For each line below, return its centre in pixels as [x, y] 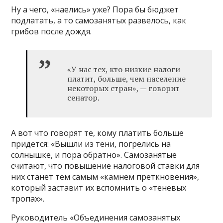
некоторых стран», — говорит [124, 88]
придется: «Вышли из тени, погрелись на [91, 144]
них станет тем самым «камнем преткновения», [105, 177]
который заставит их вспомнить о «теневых [99, 188]
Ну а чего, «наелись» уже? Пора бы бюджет [95, 10]
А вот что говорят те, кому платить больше [98, 133]
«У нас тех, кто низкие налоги [124, 69]
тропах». [28, 199]
